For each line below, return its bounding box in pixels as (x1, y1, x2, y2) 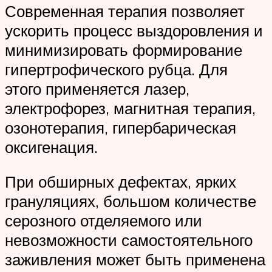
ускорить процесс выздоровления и (5, 20, 263, 40)
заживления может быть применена (5, 250, 265, 270)
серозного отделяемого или (5, 211, 202, 231)
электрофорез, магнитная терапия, (5, 98, 256, 118)
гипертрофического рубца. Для (5, 59, 228, 79)
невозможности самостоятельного (5, 230, 253, 250)
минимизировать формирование (5, 39, 242, 59)
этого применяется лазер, (5, 78, 189, 98)
